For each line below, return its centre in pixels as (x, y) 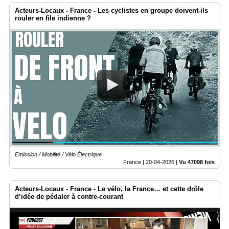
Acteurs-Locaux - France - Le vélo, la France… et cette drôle (109, 189)
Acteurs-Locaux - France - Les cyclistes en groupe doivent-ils (111, 10)
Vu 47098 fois (197, 162)
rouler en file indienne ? (53, 18)
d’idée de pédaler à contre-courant (69, 197)
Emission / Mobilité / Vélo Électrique (58, 155)
